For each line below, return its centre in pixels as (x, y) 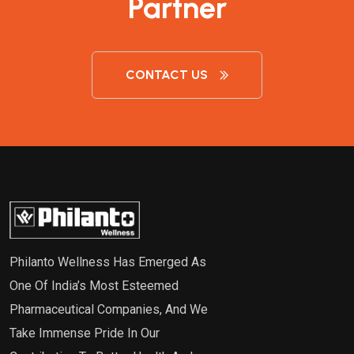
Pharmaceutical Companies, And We (109, 309)
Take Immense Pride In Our (85, 333)
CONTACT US (167, 75)
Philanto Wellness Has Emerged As (108, 262)
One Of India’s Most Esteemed (94, 285)
